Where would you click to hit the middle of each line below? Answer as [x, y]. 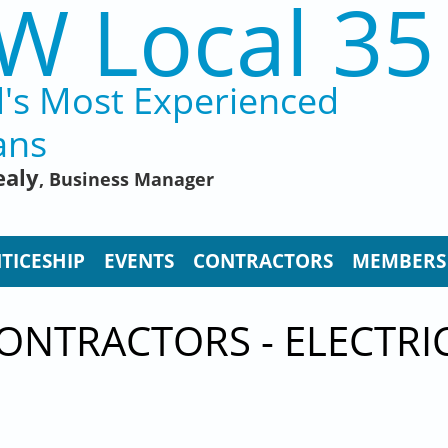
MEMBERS [399, 261]
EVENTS [139, 261]
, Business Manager [126, 178]
